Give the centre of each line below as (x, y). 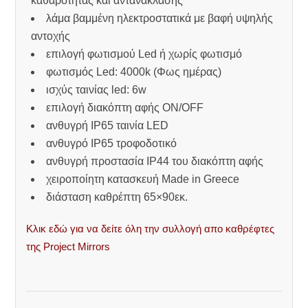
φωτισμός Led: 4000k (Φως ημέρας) (134, 71)
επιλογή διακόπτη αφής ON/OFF (125, 107)
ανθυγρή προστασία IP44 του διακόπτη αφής (155, 161)
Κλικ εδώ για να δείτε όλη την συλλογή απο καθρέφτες (151, 228)
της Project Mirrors (68, 246)
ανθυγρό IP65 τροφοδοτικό (112, 143)
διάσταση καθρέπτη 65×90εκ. (117, 197)
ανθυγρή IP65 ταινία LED (108, 125)
